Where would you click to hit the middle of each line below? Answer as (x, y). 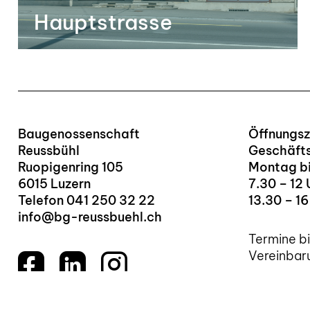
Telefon (42, 200)
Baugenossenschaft (79, 134)
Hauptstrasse (103, 22)
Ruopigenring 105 (71, 167)
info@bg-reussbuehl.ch (90, 217)
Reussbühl (49, 150)
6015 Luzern (54, 183)
